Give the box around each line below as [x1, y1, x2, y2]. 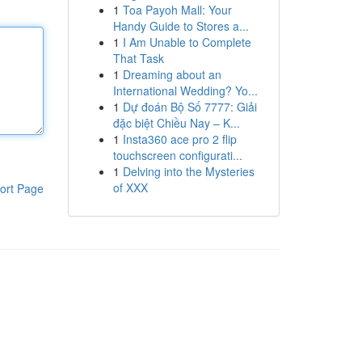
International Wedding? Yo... [112, 82, 258, 99]
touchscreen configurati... [112, 147, 242, 163]
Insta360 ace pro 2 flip [122, 131, 237, 147]
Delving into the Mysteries [122, 163, 255, 179]
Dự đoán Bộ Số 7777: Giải [122, 99, 257, 115]
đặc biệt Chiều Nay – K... [112, 115, 240, 131]
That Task [112, 50, 164, 66]
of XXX [112, 179, 148, 196]
